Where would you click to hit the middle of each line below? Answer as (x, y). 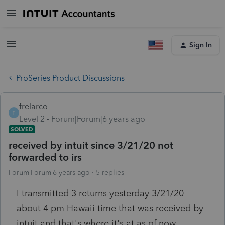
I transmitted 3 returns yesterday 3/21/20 (100, 193)
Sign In (201, 45)
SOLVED (22, 129)
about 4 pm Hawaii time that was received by (110, 208)
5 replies (110, 172)
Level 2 (32, 119)
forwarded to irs (45, 157)
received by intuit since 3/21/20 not (91, 145)
